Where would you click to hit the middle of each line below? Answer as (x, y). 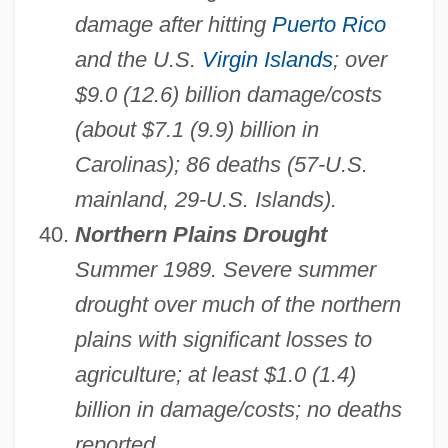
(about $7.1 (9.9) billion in (196, 130)
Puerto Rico (328, 25)
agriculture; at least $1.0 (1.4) (215, 375)
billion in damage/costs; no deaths (238, 410)
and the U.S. (138, 60)
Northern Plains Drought (200, 235)
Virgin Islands (267, 60)
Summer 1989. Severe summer (225, 270)
